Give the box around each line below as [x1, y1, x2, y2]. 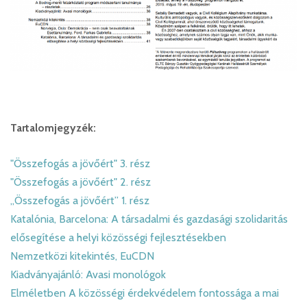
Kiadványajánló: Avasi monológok [10, 268, 166, 282]
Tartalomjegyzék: [10, 121, 96, 135]
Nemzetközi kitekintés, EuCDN [10, 249, 154, 263]
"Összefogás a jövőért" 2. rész [10, 175, 151, 189]
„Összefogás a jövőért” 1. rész [10, 194, 149, 208]
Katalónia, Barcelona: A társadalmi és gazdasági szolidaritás [10, 212, 288, 226]
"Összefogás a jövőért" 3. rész [10, 157, 150, 171]
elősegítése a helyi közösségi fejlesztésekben [10, 231, 226, 245]
